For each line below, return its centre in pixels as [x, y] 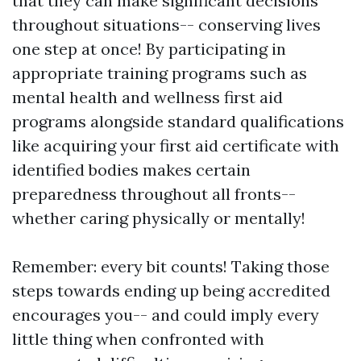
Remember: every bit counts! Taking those [171, 267]
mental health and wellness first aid [147, 98]
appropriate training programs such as [160, 73]
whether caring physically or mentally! [159, 218]
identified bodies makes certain [131, 170]
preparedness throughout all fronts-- [154, 194]
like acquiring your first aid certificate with [176, 146]
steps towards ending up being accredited [171, 291]
